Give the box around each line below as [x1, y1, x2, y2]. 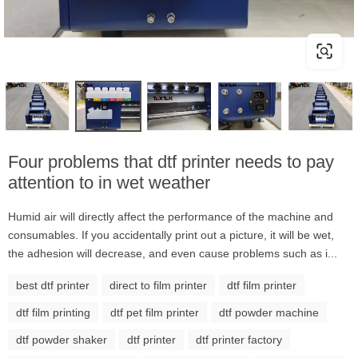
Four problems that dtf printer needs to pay [8, 151, 334, 172]
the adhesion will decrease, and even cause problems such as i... [8, 246, 337, 260]
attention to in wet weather [8, 172, 210, 193]
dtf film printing [16, 305, 90, 319]
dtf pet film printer [110, 305, 199, 319]
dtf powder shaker [16, 332, 107, 346]
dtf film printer [227, 278, 296, 292]
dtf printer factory [196, 332, 282, 346]
